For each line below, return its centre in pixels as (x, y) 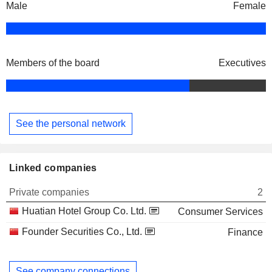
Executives (242, 63)
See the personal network (71, 123)
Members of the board (53, 63)
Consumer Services (220, 211)
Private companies (49, 192)
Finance (245, 232)
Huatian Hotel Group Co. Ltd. (84, 211)
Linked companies (53, 168)
